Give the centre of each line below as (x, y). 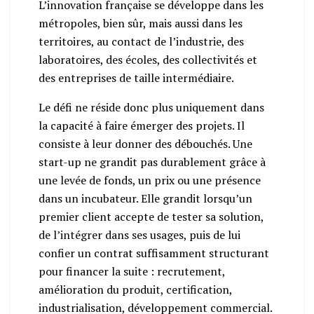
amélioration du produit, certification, (135, 289)
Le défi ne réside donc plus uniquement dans (151, 107)
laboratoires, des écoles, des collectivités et (148, 59)
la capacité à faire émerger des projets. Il (142, 125)
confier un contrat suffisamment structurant (154, 253)
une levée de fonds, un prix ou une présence (150, 180)
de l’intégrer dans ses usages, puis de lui (139, 234)
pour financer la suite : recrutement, (132, 271)
